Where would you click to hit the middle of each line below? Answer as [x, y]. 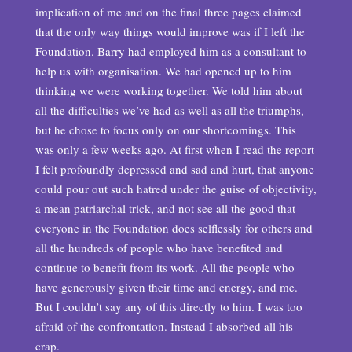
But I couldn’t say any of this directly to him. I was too [169, 306]
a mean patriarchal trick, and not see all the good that [165, 208]
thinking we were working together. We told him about [169, 90]
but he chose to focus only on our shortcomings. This [165, 130]
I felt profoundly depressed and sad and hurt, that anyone [174, 169]
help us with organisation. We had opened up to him [163, 71]
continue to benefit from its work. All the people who [165, 267]
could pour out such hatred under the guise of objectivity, [176, 189]
